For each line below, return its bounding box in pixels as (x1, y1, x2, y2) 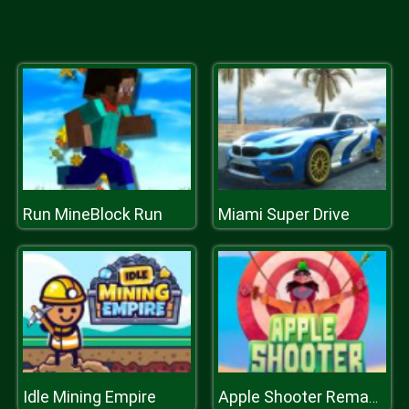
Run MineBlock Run (23, 204, 163, 224)
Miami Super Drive (218, 204, 350, 224)
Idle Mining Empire (23, 387, 156, 406)
